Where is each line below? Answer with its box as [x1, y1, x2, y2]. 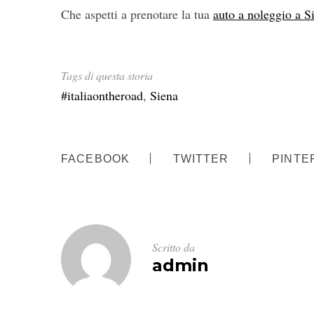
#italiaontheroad [61, 87, 143, 104]
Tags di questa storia [61, 68, 153, 83]
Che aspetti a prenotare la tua [61, 6, 213, 22]
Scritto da [152, 239, 195, 254]
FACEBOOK [61, 152, 130, 165]
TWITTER [172, 152, 229, 165]
